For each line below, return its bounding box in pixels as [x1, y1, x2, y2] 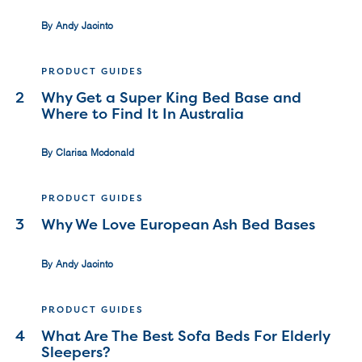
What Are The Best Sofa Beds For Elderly [41, 326, 330, 347]
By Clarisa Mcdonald [41, 145, 134, 160]
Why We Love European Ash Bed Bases [41, 214, 315, 235]
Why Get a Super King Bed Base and [41, 86, 301, 107]
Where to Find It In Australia [41, 103, 244, 124]
